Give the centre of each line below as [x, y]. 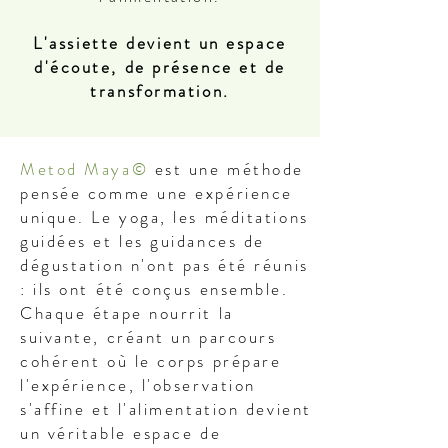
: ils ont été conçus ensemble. [154, 289]
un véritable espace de [121, 433]
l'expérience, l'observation [138, 385]
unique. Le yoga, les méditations [164, 217]
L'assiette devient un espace [160, 43]
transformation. [160, 91]
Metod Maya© [84, 169]
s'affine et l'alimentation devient [166, 409]
